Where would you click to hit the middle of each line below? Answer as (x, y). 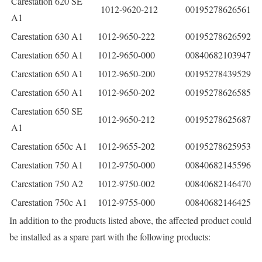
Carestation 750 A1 (47, 164)
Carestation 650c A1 (49, 146)
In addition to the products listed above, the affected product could (130, 220)
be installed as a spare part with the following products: (110, 236)
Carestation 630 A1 (47, 36)
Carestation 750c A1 (49, 202)
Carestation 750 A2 (47, 183)
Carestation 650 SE (47, 111)
